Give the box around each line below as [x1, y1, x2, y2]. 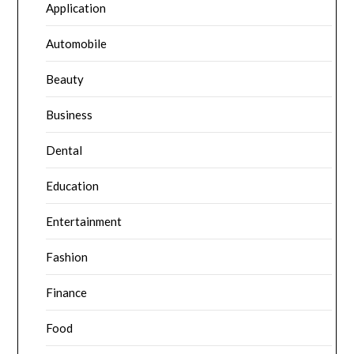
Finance [46, 285, 88, 300]
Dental [46, 143, 83, 158]
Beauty [46, 72, 85, 87]
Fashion [46, 250, 88, 265]
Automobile [46, 36, 107, 51]
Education [46, 179, 100, 194]
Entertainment [46, 214, 122, 229]
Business [46, 107, 93, 122]
